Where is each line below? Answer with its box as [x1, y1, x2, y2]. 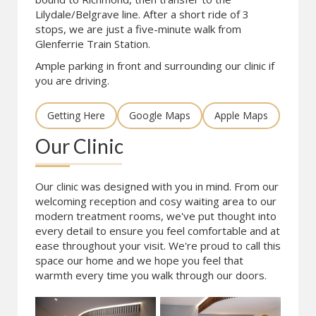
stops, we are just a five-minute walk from [35, 22, 241, 36]
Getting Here [47, 109, 105, 122]
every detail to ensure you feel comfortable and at [35, 224, 280, 238]
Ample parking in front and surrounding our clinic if [35, 59, 274, 73]
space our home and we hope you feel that [35, 253, 243, 267]
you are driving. [35, 73, 109, 87]
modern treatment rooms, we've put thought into [35, 209, 276, 223]
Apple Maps [214, 109, 268, 122]
